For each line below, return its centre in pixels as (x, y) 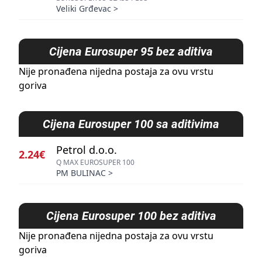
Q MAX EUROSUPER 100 (95, 162)
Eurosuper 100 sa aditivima (149, 124)
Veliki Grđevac (84, 8)
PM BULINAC (81, 173)
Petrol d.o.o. (87, 150)
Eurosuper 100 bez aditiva (149, 216)
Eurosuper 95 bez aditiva (149, 51)
